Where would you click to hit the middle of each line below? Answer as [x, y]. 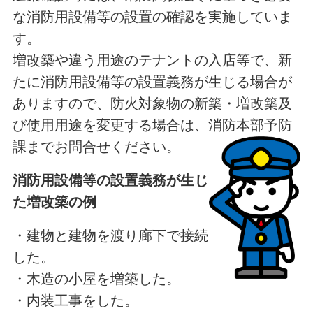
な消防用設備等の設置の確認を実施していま [152, 17]
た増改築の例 [54, 202]
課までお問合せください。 [96, 147]
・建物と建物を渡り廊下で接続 [110, 236]
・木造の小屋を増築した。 [96, 279]
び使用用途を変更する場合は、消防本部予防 [152, 125]
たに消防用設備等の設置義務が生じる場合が [152, 82]
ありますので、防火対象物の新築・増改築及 [152, 104]
